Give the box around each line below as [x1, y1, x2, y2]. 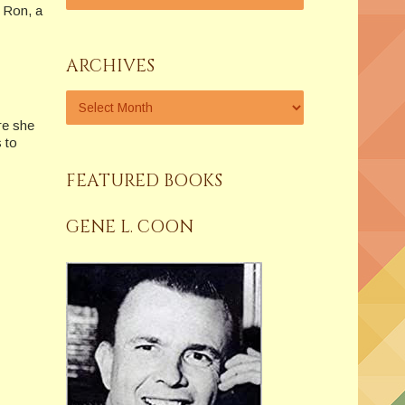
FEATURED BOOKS [65, 169, 222, 193]
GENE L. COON [65, 215, 193, 239]
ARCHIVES [65, 54, 155, 78]
